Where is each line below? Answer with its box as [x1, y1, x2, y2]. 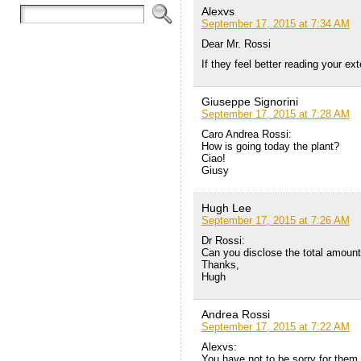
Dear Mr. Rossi [201, 38, 271, 51]
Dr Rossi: [201, 234, 245, 247]
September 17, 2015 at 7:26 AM [201, 214, 350, 227]
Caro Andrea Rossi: [201, 128, 292, 141]
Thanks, [201, 259, 239, 272]
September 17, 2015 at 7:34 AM [201, 18, 350, 31]
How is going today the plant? [201, 140, 339, 153]
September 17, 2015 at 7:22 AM [201, 321, 350, 334]
